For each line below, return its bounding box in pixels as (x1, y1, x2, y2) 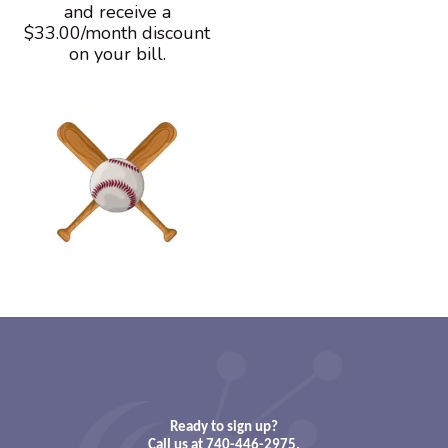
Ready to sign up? (170, 417, 278, 436)
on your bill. (68, 41, 166, 66)
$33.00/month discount (24, 20, 210, 45)
